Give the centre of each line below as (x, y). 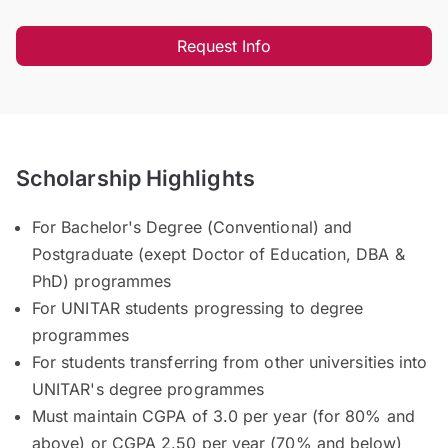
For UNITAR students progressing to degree (198, 307)
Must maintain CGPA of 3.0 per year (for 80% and (223, 415)
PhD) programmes (102, 280)
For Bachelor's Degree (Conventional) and (192, 226)
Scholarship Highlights (135, 177)
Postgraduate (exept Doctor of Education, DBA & (218, 253)
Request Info (224, 45)
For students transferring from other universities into (230, 361)
